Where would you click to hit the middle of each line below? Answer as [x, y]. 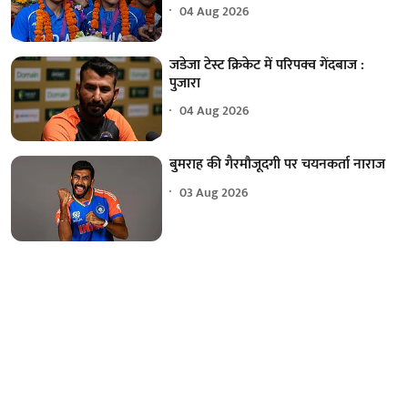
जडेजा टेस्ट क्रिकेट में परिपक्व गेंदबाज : [267, 65]
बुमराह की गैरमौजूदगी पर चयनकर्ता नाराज [278, 165]
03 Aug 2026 [214, 192]
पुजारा [185, 83]
